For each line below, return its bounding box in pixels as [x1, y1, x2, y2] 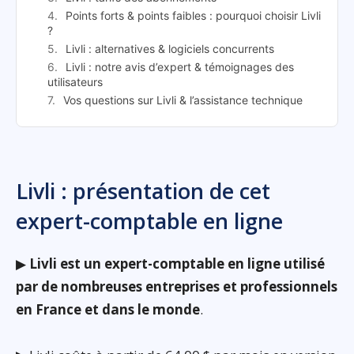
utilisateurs [47, 75, 103, 89]
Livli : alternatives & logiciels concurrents [66, 42, 274, 56]
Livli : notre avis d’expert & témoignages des [66, 60, 294, 74]
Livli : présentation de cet [16, 176, 270, 206]
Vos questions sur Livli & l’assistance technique [63, 93, 303, 107]
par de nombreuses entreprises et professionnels [16, 277, 337, 296]
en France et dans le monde [16, 300, 200, 319]
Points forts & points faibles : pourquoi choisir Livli [66, 9, 321, 23]
